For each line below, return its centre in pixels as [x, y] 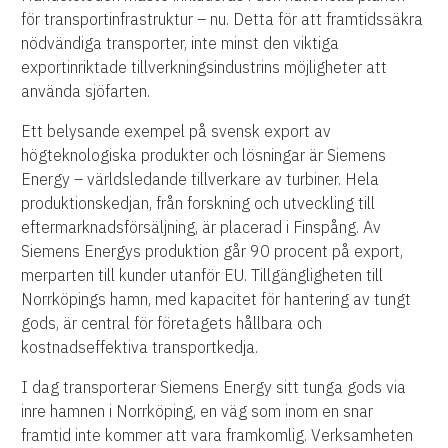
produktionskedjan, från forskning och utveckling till [198, 203]
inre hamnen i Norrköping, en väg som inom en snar [197, 411]
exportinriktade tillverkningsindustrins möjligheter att [204, 67]
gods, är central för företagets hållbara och [172, 323]
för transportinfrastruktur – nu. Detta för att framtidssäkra [222, 19]
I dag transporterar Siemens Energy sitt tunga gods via [214, 387]
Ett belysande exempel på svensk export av [176, 131]
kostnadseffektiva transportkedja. [142, 347]
